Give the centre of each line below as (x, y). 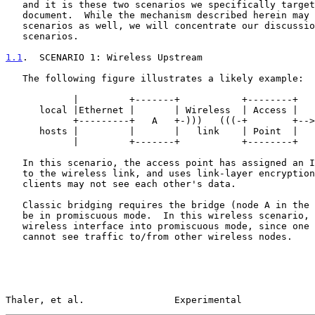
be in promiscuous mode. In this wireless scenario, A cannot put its (14, 215)
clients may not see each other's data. (14, 184)
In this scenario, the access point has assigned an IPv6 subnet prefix (14, 162)
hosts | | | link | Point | (22, 131)
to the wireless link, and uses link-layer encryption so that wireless (14, 173)
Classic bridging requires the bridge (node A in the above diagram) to (14, 205)
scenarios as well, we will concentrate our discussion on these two (14, 25)
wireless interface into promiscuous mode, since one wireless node (14, 226)
